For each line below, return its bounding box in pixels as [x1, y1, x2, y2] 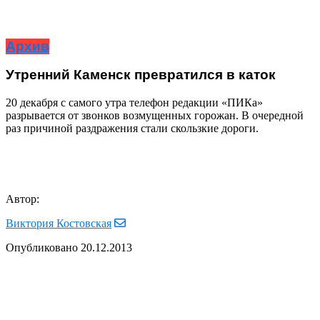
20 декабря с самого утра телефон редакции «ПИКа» [6, 96, 263, 109]
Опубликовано [6, 241, 78, 254]
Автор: [6, 192, 39, 205]
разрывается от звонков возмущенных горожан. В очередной [6, 109, 304, 121]
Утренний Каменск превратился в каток [6, 67, 276, 84]
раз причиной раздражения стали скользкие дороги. [6, 121, 259, 134]
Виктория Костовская [6, 216, 111, 229]
